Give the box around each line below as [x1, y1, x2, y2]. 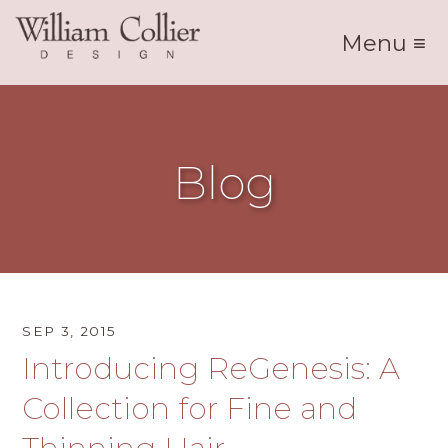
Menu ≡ [340, 29, 426, 57]
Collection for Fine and [22, 390, 358, 427]
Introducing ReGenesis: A [22, 350, 401, 387]
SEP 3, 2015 [22, 323, 117, 339]
